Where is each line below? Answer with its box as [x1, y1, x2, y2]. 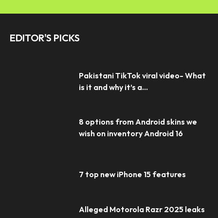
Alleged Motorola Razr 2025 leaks [79, 204, 205, 214]
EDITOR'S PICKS [10, 31, 80, 44]
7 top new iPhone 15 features [79, 169, 186, 180]
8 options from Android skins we [79, 117, 198, 127]
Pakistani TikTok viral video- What [79, 70, 206, 80]
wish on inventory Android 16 [79, 128, 183, 139]
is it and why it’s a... [79, 82, 148, 92]
